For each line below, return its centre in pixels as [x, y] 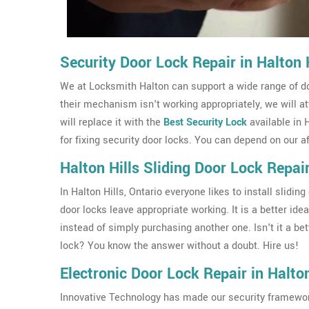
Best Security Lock [205, 122]
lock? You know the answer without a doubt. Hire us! [179, 246]
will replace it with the [112, 122]
